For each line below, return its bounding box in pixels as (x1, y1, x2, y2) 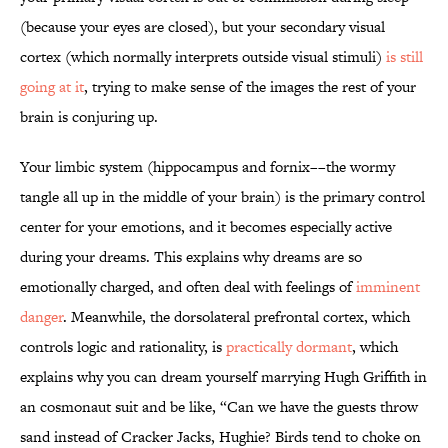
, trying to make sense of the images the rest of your (84, 76, 416, 98)
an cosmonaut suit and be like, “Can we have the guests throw (20, 396, 418, 418)
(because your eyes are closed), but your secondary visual (20, 16, 385, 38)
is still (386, 46, 423, 68)
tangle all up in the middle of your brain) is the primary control (20, 186, 425, 208)
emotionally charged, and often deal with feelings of (20, 276, 356, 298)
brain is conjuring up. (20, 106, 158, 128)
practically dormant (226, 336, 352, 358)
